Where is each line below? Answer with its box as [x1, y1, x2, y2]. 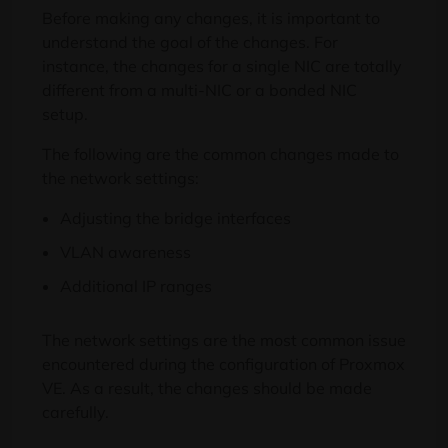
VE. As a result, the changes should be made [42, 378, 372, 399]
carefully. [42, 402, 109, 423]
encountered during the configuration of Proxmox [42, 354, 405, 375]
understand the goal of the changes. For [42, 32, 338, 53]
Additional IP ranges [60, 276, 212, 297]
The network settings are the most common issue [42, 330, 406, 351]
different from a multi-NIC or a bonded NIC [42, 80, 357, 101]
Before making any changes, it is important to [42, 8, 380, 29]
